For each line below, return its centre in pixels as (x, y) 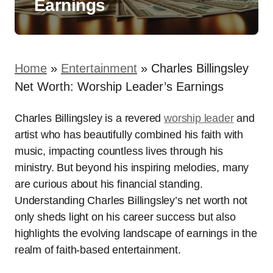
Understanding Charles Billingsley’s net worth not (131, 200)
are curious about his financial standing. (109, 184)
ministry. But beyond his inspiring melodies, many (132, 168)
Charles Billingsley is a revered (90, 118)
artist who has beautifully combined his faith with (129, 135)
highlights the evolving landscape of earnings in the (136, 233)
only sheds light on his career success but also (125, 217)
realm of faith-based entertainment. (98, 250)
